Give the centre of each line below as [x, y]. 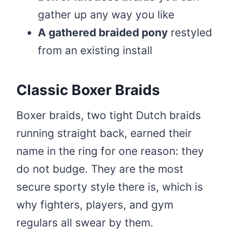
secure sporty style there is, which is [110, 187]
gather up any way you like [106, 15]
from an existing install [95, 51]
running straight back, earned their [104, 133]
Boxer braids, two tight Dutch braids [109, 116]
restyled [190, 33]
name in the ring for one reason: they [110, 151]
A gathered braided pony [103, 33]
